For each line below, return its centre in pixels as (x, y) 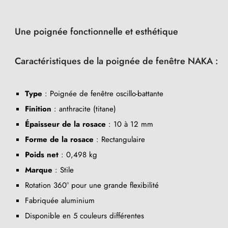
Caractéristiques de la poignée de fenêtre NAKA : (117, 61)
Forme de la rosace (59, 139)
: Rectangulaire (119, 139)
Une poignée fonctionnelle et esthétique (96, 31)
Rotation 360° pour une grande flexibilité (92, 185)
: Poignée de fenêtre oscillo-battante (103, 93)
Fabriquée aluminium (60, 200)
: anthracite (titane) (84, 109)
